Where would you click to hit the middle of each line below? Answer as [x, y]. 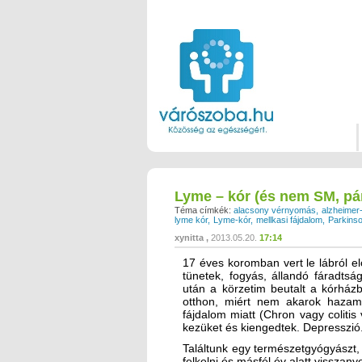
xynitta [189, 237]
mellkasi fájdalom [289, 219]
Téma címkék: [203, 210]
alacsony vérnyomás [275, 210]
